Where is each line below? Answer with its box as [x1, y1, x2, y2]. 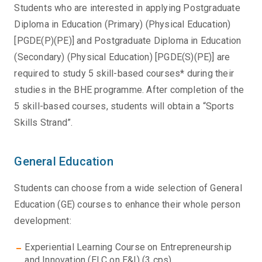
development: [14, 215, 71, 227]
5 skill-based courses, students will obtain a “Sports [14, 101, 235, 112]
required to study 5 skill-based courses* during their [14, 68, 235, 80]
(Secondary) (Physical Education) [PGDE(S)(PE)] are [14, 51, 230, 63]
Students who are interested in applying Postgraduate [14, 2, 240, 14]
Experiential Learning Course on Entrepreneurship [25, 242, 232, 253]
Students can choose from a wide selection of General [14, 182, 242, 194]
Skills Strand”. [14, 117, 73, 129]
